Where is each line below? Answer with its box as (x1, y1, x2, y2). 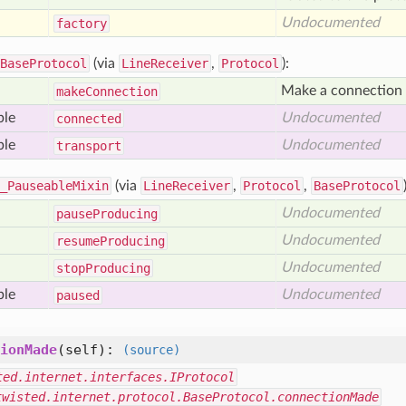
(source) (122, 343, 180, 357)
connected (56, 111, 121, 126)
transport (56, 139, 121, 153)
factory (56, 16, 107, 31)
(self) (57, 342, 106, 358)
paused (56, 288, 100, 303)
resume (56, 234, 100, 248)
